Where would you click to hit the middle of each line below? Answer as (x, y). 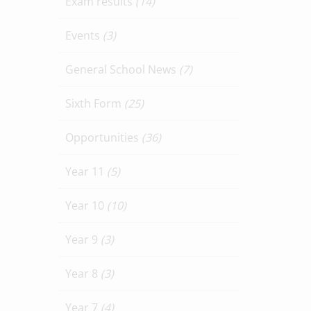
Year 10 (86, 205)
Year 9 (83, 239)
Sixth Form (94, 103)
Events (84, 35)
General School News (122, 69)
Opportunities (103, 137)
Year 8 (83, 274)
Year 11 (86, 171)
